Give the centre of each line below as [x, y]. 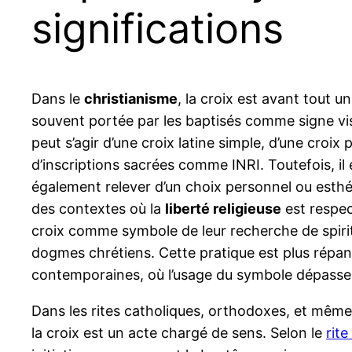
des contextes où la [98, 208]
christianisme [131, 98]
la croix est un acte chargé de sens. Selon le [179, 332]
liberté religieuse [223, 208]
